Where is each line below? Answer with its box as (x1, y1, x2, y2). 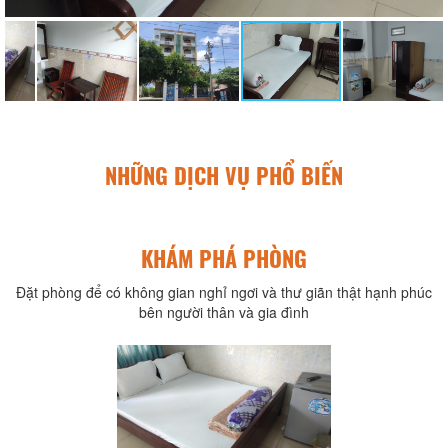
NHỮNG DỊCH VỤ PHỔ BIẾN (105, 159, 343, 192)
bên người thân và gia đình (139, 302, 309, 323)
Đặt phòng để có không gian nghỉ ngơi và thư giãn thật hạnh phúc (16, 282, 432, 303)
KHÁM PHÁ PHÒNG (141, 242, 307, 275)
